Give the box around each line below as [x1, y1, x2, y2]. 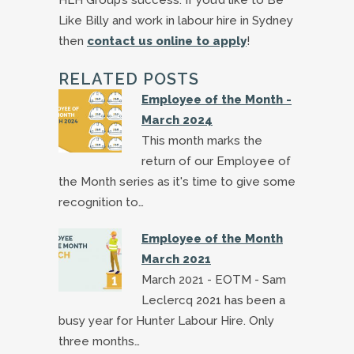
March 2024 [141, 112, 213, 127]
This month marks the [141, 133, 262, 148]
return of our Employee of [141, 153, 291, 168]
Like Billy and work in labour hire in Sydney [58, 13, 293, 28]
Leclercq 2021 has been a [141, 292, 285, 307]
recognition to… [58, 194, 144, 209]
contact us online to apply [87, 33, 247, 48]
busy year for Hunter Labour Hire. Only [58, 313, 274, 328]
